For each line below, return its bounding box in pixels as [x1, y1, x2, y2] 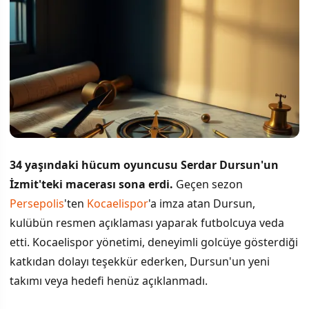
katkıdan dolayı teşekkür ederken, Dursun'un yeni [10, 253, 270, 269]
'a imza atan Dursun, [148, 195, 255, 211]
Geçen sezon [173, 176, 243, 192]
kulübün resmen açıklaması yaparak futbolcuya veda [10, 215, 284, 230]
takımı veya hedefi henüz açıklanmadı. [10, 272, 208, 288]
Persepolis [10, 195, 64, 211]
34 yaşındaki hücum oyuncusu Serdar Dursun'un [10, 157, 279, 172]
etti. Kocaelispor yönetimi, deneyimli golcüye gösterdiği [10, 234, 298, 250]
